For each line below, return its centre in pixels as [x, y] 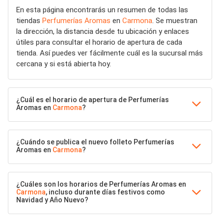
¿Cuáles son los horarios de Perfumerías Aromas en [101, 184]
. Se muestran [175, 20]
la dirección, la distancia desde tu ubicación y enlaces [103, 31]
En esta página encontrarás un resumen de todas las [102, 10]
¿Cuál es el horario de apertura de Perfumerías [93, 99]
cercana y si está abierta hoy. [64, 64]
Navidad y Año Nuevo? [52, 200]
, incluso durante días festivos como [105, 192]
